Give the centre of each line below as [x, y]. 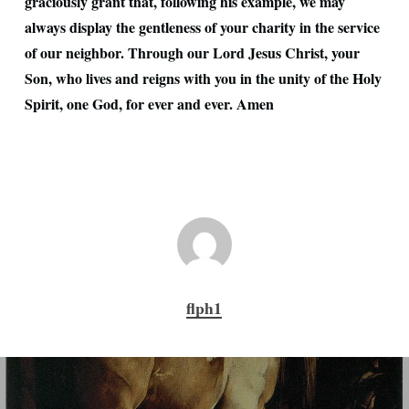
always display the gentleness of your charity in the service [202, 27]
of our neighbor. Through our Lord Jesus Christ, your [192, 52]
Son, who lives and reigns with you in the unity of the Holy [203, 78]
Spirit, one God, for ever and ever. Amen [149, 104]
